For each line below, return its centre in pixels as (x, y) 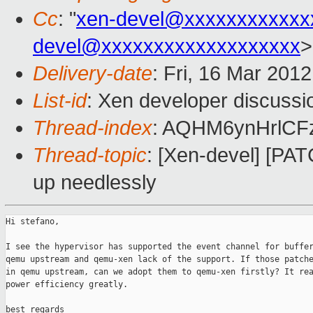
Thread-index (93, 128)
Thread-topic (90, 155)
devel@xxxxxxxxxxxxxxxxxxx (167, 46)
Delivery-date (93, 74)
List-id (60, 101)
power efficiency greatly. (67, 285)
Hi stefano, (32, 222)
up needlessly (95, 183)
